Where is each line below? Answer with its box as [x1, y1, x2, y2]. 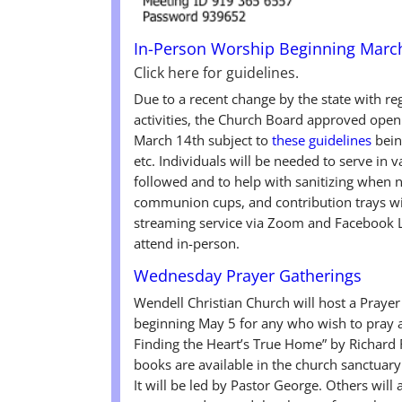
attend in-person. [134, 234, 240, 253]
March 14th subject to [134, 131, 273, 150]
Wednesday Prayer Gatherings [134, 265, 363, 287]
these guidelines [272, 131, 376, 150]
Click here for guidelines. [134, 63, 300, 83]
